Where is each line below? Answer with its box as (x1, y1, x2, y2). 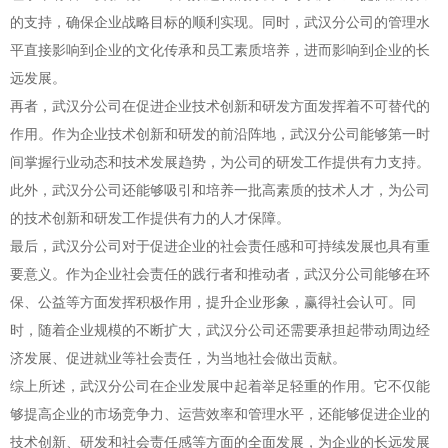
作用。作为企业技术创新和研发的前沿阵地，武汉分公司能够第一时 (10, 125, 430, 143)
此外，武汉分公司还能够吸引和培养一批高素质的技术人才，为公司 (10, 181, 430, 199)
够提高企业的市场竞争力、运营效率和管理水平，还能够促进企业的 (10, 405, 430, 423)
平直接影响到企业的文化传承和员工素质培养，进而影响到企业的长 (10, 41, 430, 59)
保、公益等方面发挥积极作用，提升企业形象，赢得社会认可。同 (10, 293, 416, 311)
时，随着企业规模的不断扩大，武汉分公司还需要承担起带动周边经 (10, 321, 430, 339)
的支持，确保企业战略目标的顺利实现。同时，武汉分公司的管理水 (10, 13, 430, 31)
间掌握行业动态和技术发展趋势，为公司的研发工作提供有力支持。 (10, 153, 430, 171)
